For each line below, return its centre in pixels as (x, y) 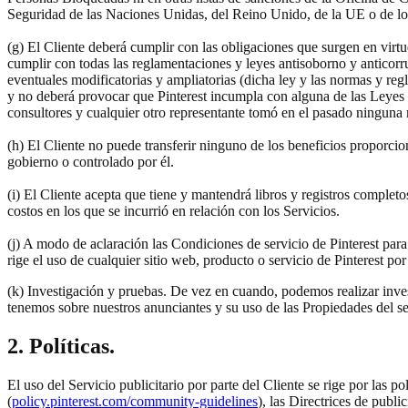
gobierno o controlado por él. (92, 161)
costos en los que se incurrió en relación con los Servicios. (173, 210)
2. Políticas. (61, 346)
